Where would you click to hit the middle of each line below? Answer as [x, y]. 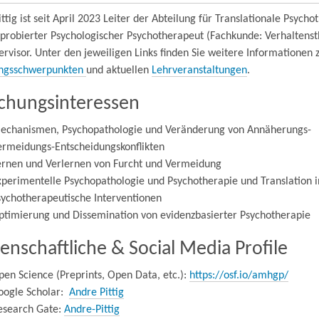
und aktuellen [119, 70]
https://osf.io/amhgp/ [239, 276]
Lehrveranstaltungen [199, 70]
